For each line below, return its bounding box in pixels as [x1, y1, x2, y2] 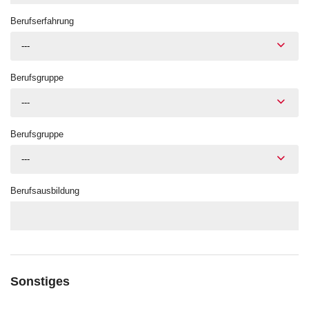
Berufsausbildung [10, 186, 79, 197]
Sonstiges [10, 275, 70, 289]
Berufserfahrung [10, 16, 74, 27]
